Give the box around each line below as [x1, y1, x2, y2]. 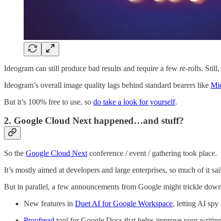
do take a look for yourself [93, 97, 175, 106]
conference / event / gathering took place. [87, 148, 217, 157]
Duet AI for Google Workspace [75, 199, 173, 208]
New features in [24, 199, 75, 208]
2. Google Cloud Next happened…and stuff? [4, 115, 184, 126]
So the [4, 148, 26, 157]
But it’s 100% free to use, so [4, 97, 93, 106]
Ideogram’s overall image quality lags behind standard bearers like [4, 80, 211, 89]
